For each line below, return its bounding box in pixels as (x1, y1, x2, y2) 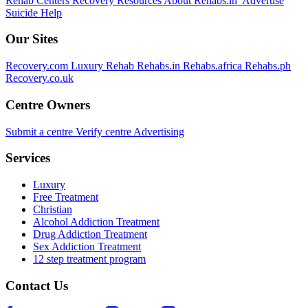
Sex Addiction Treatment (33, 240, 141, 252)
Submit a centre (5, 125, 73, 137)
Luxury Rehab (71, 60, 134, 72)
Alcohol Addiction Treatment (33, 215, 159, 228)
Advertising (133, 125, 184, 137)
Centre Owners (5, 97, 90, 112)
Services (5, 151, 50, 166)
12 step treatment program (33, 252, 146, 265)
